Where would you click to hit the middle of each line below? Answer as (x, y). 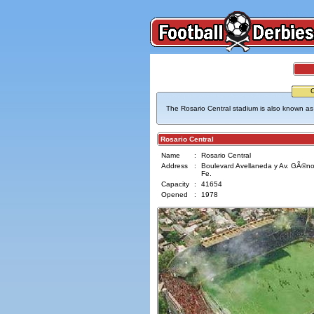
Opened (174, 194)
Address (174, 166)
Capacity (175, 184)
